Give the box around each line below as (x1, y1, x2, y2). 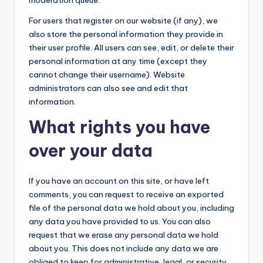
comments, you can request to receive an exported (29, 189, 224, 200)
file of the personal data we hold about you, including (29, 203, 234, 213)
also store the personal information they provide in (29, 29, 223, 39)
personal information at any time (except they (29, 56, 207, 66)
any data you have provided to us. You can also (29, 216, 211, 227)
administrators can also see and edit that (29, 83, 188, 93)
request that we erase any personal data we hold (29, 230, 218, 240)
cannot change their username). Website (29, 69, 185, 80)
